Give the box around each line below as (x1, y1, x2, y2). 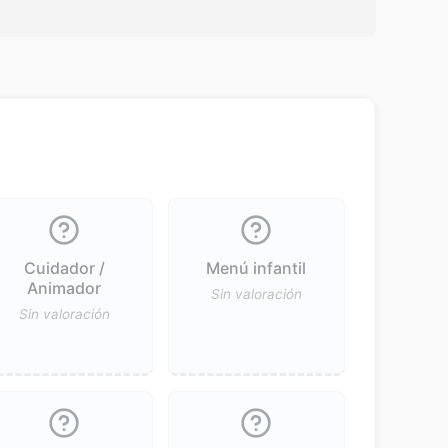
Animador (27, 277, 102, 298)
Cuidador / (23, 257, 105, 278)
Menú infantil (206, 257, 307, 278)
